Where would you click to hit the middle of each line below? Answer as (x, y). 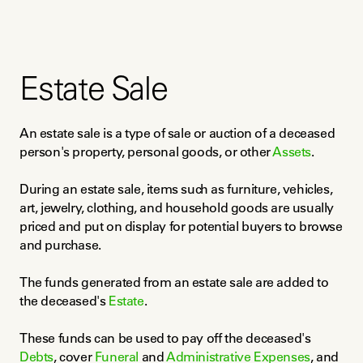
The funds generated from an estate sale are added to (174, 282)
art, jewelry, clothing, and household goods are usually (177, 207)
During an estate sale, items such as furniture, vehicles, (176, 189)
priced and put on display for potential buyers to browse (181, 226)
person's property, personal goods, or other (146, 152)
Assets (292, 152)
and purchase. (60, 245)
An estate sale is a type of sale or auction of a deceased (177, 133)
